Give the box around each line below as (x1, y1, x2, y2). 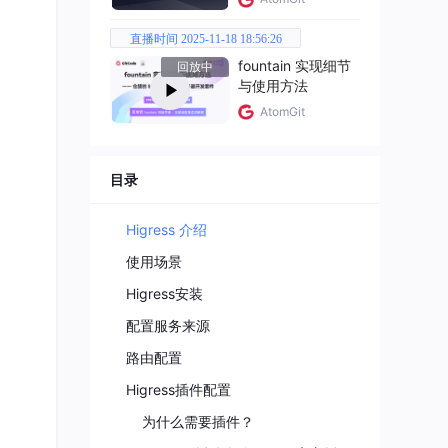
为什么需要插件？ (142, 412, 254, 430)
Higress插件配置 (126, 380, 231, 398)
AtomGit (260, 103, 305, 119)
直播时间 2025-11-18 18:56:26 (129, 32, 282, 46)
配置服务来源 (126, 316, 210, 334)
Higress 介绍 (126, 220, 207, 238)
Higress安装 (126, 284, 203, 302)
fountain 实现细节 (238, 57, 351, 74)
